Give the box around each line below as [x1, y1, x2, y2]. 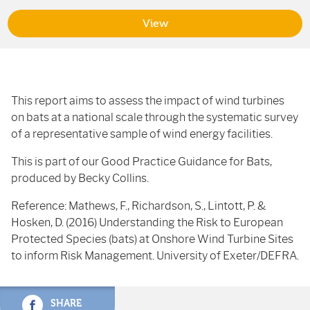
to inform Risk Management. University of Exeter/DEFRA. [11, 249, 299, 262]
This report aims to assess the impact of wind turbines [11, 94, 284, 107]
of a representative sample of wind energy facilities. [11, 127, 273, 140]
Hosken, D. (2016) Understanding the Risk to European [11, 216, 283, 229]
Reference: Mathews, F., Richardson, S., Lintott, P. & [11, 199, 266, 212]
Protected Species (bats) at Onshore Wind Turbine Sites [11, 232, 293, 246]
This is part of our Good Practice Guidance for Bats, [11, 155, 272, 168]
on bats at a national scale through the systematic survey [11, 111, 298, 124]
